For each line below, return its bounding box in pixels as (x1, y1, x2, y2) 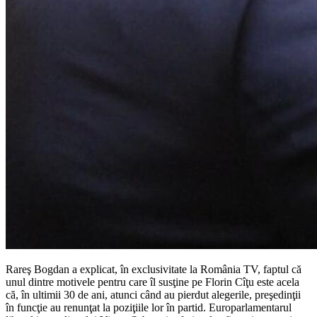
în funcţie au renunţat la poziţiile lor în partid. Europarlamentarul (6, 301, 292, 313)
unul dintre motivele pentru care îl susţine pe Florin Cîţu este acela (6, 275, 299, 288)
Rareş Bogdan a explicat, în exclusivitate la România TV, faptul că (6, 263, 301, 275)
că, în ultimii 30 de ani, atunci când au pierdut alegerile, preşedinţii (6, 288, 301, 301)
